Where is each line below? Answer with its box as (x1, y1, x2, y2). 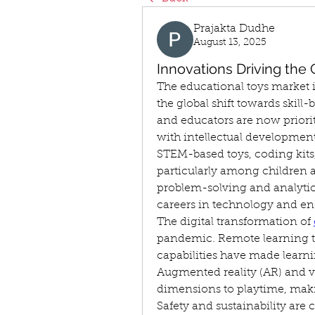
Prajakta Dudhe (193, 23, 275, 34)
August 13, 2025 (193, 38, 266, 48)
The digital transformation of (157, 217, 314, 228)
